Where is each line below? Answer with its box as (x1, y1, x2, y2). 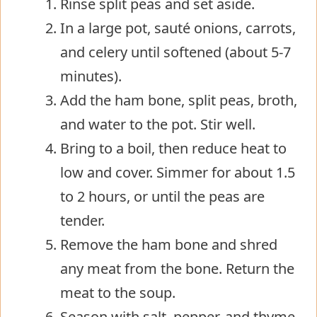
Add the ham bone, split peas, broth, (60, 90, 297, 110)
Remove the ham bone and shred (60, 234, 277, 254)
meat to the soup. (60, 282, 175, 302)
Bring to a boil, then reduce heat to (60, 138, 287, 158)
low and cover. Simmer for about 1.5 (60, 162, 295, 182)
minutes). (60, 66, 122, 86)
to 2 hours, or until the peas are (60, 186, 265, 206)
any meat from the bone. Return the (60, 258, 294, 278)
